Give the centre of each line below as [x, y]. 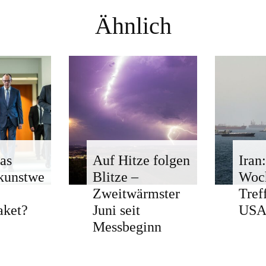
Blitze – [115, 177]
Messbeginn [127, 227]
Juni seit [116, 210]
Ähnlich [133, 26]
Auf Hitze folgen [141, 160]
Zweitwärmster [136, 193]
